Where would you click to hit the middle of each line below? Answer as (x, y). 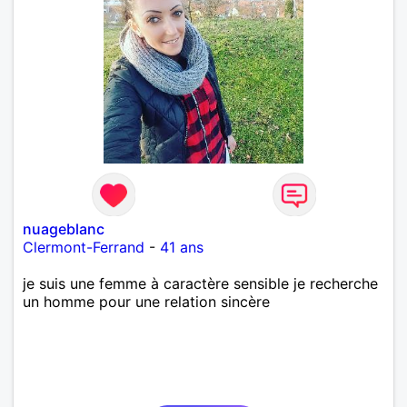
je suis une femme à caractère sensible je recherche (200, 283)
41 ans (182, 247)
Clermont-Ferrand (84, 247)
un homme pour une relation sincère (146, 301)
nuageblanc (64, 228)
